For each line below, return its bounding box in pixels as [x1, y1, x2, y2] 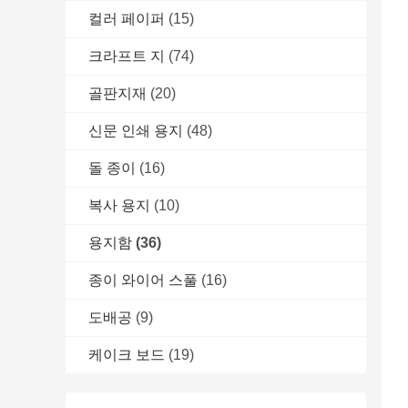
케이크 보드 [88, 347, 165, 363]
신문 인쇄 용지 [88, 123, 183, 139]
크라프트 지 [88, 48, 165, 65]
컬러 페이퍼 [88, 11, 165, 27]
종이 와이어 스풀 [88, 272, 198, 289]
